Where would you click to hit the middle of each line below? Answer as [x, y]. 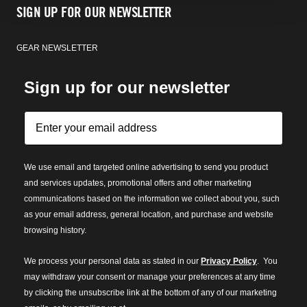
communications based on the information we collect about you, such [152, 199]
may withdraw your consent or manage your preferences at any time [150, 277]
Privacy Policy [229, 261]
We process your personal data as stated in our [112, 261]
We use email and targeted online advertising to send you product [146, 167]
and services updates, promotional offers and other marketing [138, 183]
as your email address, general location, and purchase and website [149, 214]
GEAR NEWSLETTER [57, 48]
